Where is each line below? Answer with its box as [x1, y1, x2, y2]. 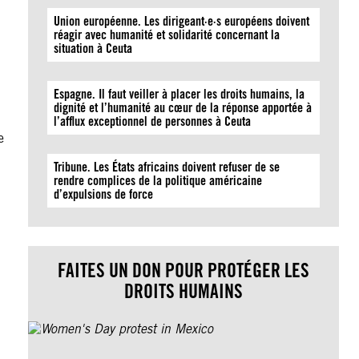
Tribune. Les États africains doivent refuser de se [54, 159, 280, 175]
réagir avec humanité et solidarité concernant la [54, 27, 280, 42]
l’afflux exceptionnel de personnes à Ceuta [54, 114, 252, 129]
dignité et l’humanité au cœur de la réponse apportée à [54, 100, 313, 115]
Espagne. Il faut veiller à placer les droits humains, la [54, 87, 305, 102]
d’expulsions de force [54, 187, 154, 202]
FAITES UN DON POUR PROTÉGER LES [58, 259, 310, 282]
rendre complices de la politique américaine [54, 173, 263, 188]
